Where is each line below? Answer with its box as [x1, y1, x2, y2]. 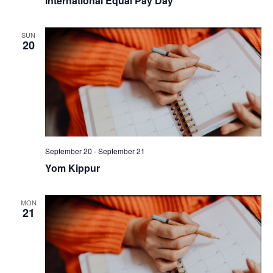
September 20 [44, 145, 92, 156]
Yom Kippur [44, 160, 100, 175]
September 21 [97, 145, 145, 156]
